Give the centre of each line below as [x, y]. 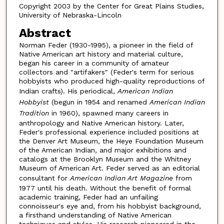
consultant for [44, 178]
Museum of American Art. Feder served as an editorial [109, 168]
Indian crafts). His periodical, [68, 91]
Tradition [34, 113]
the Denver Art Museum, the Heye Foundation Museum [111, 141]
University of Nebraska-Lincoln [70, 15]
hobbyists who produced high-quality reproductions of [111, 81]
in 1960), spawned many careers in [108, 113]
